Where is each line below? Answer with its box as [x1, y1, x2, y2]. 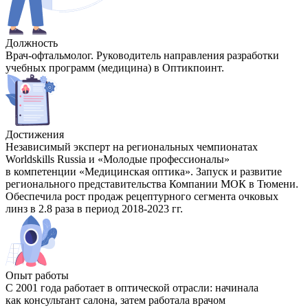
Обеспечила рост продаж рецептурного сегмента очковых [5, 190, 278, 203]
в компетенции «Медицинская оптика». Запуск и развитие [5, 166, 282, 178]
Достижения [5, 129, 64, 141]
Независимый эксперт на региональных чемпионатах [5, 141, 258, 153]
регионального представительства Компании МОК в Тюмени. [5, 178, 298, 190]
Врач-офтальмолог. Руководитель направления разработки [5, 49, 279, 62]
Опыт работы [5, 269, 69, 282]
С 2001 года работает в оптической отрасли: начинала [5, 282, 258, 294]
